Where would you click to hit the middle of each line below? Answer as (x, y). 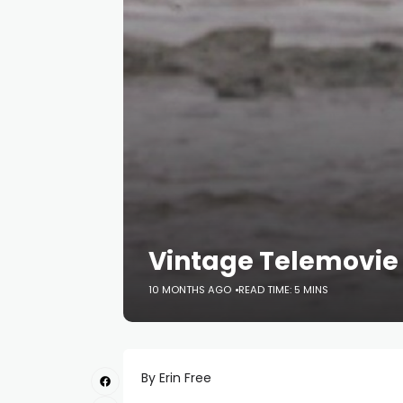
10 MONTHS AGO (190, 290)
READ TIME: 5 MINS (283, 290)
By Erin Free (176, 378)
